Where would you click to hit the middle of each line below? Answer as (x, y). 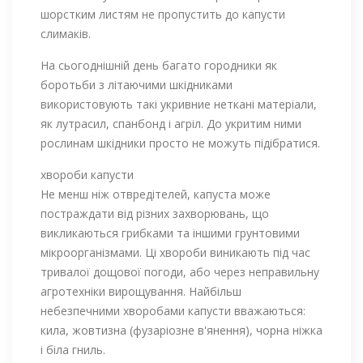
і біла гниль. (73, 349)
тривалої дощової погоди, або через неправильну (180, 271)
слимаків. (66, 33)
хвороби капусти (87, 174)
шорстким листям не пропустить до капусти (163, 14)
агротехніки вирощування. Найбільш (141, 291)
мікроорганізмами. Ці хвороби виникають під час (175, 252)
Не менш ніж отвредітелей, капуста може (156, 194)
